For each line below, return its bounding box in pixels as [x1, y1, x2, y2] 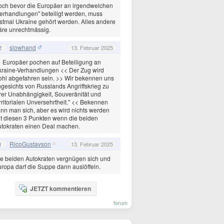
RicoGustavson [9, 139, 51, 148]
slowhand [9, 42, 36, 51]
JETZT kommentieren [29, 184, 91, 193]
